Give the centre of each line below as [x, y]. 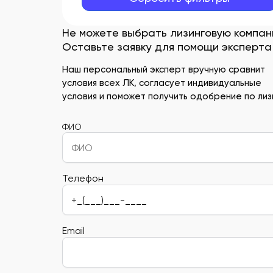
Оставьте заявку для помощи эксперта [167, 47]
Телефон [83, 179]
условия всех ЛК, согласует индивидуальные [162, 83]
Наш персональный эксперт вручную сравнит [164, 70]
